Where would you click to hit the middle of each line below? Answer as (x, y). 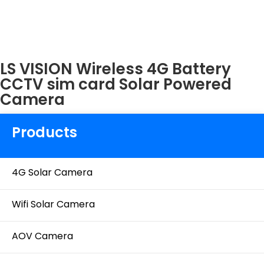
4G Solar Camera (52, 173)
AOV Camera (42, 236)
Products (44, 132)
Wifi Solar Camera (53, 204)
